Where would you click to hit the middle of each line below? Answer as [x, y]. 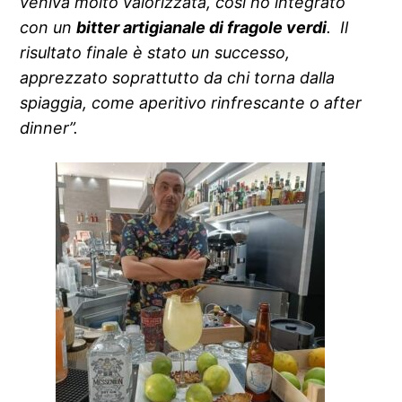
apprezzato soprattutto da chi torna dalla [178, 77]
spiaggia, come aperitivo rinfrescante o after [191, 102]
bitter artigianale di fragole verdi [202, 27]
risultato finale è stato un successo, [155, 52]
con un [48, 27]
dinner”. [49, 127]
